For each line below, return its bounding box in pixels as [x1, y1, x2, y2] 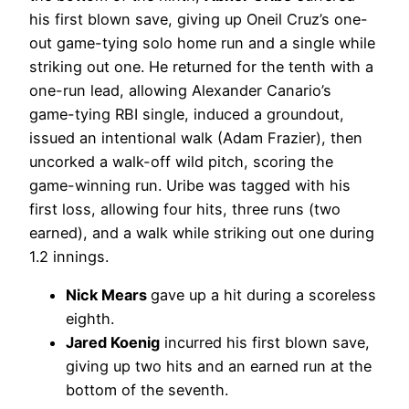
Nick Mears [66, 286, 151, 305]
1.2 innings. [29, 247, 109, 267]
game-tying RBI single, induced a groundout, [29, 105, 344, 124]
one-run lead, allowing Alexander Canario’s [29, 81, 331, 100]
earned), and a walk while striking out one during [29, 224, 374, 243]
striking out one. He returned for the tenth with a [29, 58, 373, 77]
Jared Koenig [66, 333, 160, 352]
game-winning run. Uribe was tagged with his [29, 176, 351, 195]
